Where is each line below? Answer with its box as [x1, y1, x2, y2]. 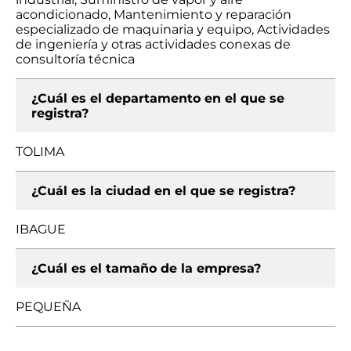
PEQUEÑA [16, 299, 81, 314]
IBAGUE [16, 222, 66, 237]
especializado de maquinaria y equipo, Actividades [16, 22, 330, 37]
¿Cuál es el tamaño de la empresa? [31, 261, 261, 276]
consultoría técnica [16, 52, 135, 67]
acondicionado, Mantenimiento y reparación [16, 7, 291, 22]
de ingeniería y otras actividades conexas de [16, 37, 291, 52]
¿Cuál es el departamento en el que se [31, 91, 284, 106]
